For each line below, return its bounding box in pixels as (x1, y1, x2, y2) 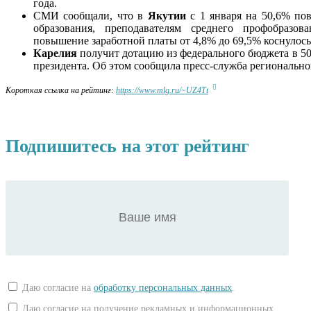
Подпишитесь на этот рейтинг (6, 135, 249, 156)
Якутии (147, 9, 186, 22)
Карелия (33, 47, 77, 59)
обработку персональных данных (94, 282, 232, 293)
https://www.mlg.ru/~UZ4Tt (116, 85, 208, 95)
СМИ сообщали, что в (33, 9, 148, 22)
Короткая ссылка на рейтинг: (6, 85, 116, 95)
